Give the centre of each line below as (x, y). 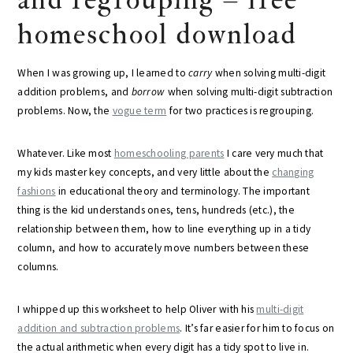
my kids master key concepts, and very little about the (145, 173)
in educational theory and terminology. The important (182, 191)
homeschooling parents (169, 154)
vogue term (139, 111)
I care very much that (274, 154)
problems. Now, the (65, 111)
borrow (148, 92)
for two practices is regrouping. (240, 111)
